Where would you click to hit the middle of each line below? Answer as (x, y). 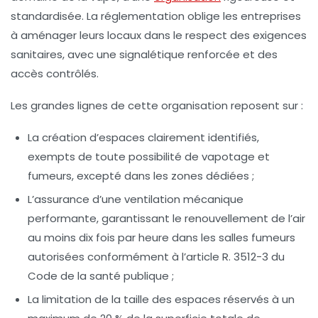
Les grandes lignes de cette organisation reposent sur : (157, 106)
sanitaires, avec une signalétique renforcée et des (144, 55)
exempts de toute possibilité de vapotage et (149, 157)
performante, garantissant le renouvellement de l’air (166, 219)
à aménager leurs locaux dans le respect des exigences (159, 35)
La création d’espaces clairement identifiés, (143, 138)
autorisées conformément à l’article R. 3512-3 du (156, 257)
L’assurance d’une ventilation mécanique (136, 199)
